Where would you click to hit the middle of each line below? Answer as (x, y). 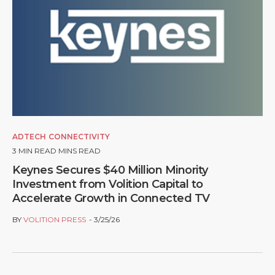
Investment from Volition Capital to (108, 184)
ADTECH (29, 137)
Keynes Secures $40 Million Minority (110, 170)
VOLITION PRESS (55, 220)
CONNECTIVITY (79, 137)
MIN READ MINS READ (60, 151)
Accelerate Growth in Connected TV (111, 199)
